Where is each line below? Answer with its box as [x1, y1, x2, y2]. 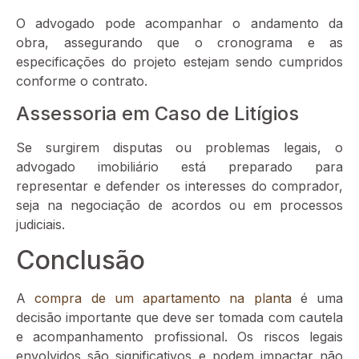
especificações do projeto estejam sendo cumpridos [16, 54, 343, 71]
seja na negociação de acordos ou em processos [16, 196, 343, 213]
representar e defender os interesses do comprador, [16, 177, 343, 194]
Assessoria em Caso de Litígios [16, 101, 299, 125]
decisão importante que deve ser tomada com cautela [16, 309, 343, 326]
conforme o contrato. [16, 73, 147, 90]
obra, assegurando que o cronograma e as [16, 34, 343, 51]
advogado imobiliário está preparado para [16, 158, 343, 175]
